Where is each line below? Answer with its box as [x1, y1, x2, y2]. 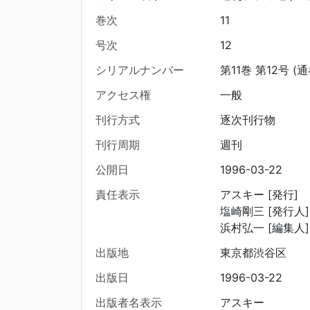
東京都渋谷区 [219, 246, 286, 260]
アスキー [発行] [219, 188, 298, 202]
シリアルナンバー [95, 63, 184, 77]
